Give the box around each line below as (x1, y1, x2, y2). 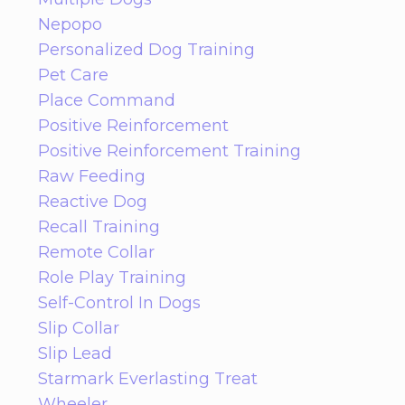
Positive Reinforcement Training (38, 140, 301, 161)
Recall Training (38, 216, 160, 237)
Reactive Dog (38, 191, 147, 212)
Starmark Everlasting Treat (38, 368, 258, 389)
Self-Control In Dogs (38, 292, 201, 313)
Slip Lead (38, 343, 112, 363)
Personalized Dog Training (38, 39, 255, 60)
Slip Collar (38, 317, 119, 338)
